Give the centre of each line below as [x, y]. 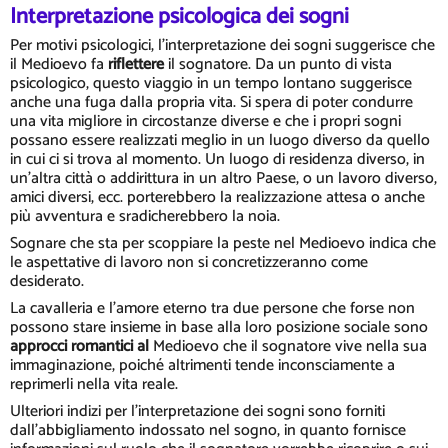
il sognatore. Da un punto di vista [278, 64]
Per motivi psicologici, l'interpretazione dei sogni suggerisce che [222, 45]
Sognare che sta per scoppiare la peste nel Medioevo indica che [223, 243]
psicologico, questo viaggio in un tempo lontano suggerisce [211, 83]
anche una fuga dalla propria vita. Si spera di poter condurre [211, 102]
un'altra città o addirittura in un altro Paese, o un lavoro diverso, [223, 178]
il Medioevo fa [59, 64]
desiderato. [47, 281]
